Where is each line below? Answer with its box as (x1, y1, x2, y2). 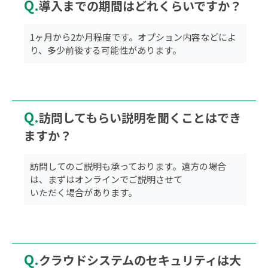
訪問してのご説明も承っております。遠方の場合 (30, 159, 227, 172)
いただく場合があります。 (30, 185, 138, 199)
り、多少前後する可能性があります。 (30, 43, 182, 56)
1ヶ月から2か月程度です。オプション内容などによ (30, 30, 237, 43)
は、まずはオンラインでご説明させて (30, 172, 183, 185)
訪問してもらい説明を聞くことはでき (38, 108, 241, 126)
